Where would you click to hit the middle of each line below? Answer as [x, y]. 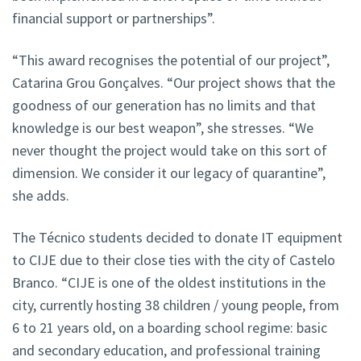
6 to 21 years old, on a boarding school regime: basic [170, 328]
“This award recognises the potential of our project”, [171, 60]
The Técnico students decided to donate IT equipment [177, 238]
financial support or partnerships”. [114, 19]
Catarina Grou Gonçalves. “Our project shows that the [174, 83]
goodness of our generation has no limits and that [164, 106]
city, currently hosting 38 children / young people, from [176, 305]
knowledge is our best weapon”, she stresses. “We [163, 128]
